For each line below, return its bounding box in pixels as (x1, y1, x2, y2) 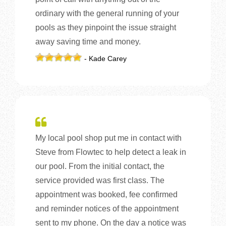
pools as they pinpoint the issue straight (35, 23, 176, 32)
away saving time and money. (35, 37, 141, 46)
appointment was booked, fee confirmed (35, 190, 178, 199)
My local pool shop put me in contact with (35, 133, 182, 142)
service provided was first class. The (35, 176, 164, 185)
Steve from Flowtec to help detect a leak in (35, 147, 186, 156)
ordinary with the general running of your (35, 9, 179, 18)
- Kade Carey (84, 54, 127, 63)
